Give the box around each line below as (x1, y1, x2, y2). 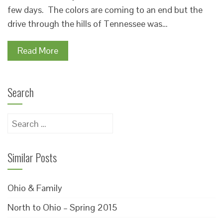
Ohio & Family (7, 182, 62, 194)
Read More (17, 45, 58, 56)
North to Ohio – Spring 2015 (7, 202, 117, 213)
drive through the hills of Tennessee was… (7, 18, 168, 29)
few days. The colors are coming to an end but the (7, 4, 203, 15)
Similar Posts (7, 149, 57, 165)
